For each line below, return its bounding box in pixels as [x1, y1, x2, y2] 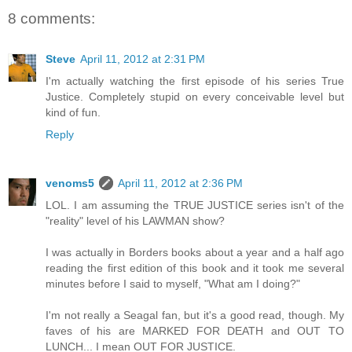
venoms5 [46, 177, 94, 190]
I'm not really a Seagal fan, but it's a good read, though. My [46, 309, 344, 322]
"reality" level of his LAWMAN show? [46, 214, 225, 228]
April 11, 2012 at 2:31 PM [80, 53, 205, 66]
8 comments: [8, 10, 95, 27]
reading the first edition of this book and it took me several [46, 262, 344, 275]
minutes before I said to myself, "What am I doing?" [46, 277, 300, 291]
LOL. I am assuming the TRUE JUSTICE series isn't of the [46, 199, 344, 212]
